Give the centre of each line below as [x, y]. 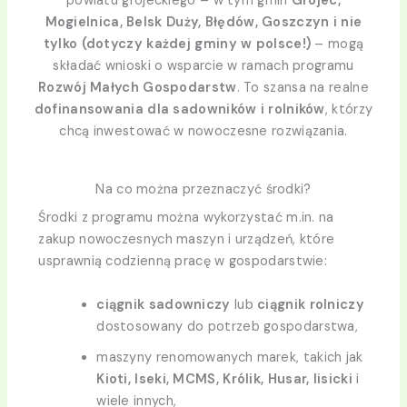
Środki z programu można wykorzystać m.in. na [186, 218]
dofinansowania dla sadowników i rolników [179, 109]
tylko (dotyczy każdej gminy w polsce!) [177, 44]
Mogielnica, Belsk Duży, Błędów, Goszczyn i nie [203, 22]
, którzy [349, 109]
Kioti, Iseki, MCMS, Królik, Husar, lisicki [227, 379]
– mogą [338, 44]
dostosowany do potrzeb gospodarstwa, [228, 326]
